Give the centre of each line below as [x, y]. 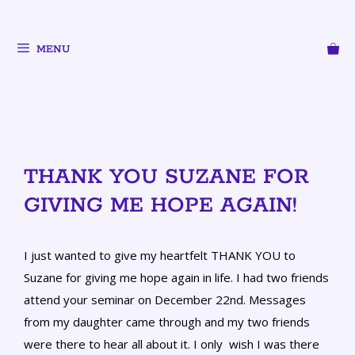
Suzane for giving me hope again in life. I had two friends [176, 278]
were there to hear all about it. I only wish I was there [172, 344]
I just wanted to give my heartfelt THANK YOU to [160, 256]
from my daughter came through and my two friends [167, 322]
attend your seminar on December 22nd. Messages [165, 300]
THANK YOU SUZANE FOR [166, 177]
